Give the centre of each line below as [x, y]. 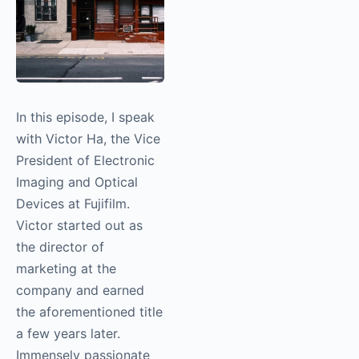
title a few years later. [82, 312]
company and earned [80, 269]
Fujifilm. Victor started [83, 204]
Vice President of [68, 139]
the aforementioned [76, 290]
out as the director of [81, 226]
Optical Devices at [72, 182]
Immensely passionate [83, 334]
